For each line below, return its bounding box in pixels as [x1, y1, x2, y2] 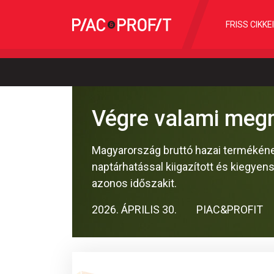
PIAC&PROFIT [196, 203, 263, 216]
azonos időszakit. [92, 177, 177, 190]
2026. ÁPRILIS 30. [92, 203, 177, 216]
